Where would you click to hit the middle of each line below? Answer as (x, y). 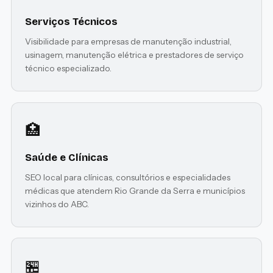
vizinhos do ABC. (57, 204)
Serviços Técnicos (72, 22)
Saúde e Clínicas (67, 158)
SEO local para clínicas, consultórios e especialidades (128, 178)
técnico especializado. (69, 69)
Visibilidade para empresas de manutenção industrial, (129, 42)
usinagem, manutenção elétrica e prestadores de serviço (135, 55)
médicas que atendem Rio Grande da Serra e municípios (135, 191)
